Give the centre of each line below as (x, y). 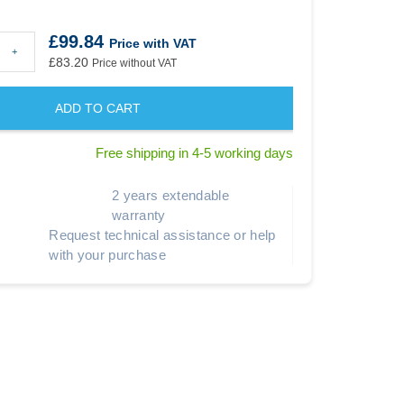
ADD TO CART (97, 108)
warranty (139, 215)
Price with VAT (152, 43)
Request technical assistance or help (162, 234)
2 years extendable (170, 195)
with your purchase (107, 254)
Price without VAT (134, 63)
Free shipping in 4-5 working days (194, 152)
